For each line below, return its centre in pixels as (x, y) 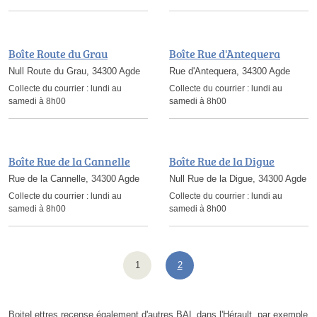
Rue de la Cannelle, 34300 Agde (74, 179)
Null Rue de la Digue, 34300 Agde (238, 179)
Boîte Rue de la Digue (222, 162)
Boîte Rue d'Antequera (225, 54)
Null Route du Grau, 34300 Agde (74, 71)
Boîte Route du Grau (58, 54)
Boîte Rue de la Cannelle (69, 162)
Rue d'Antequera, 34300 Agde (230, 71)
